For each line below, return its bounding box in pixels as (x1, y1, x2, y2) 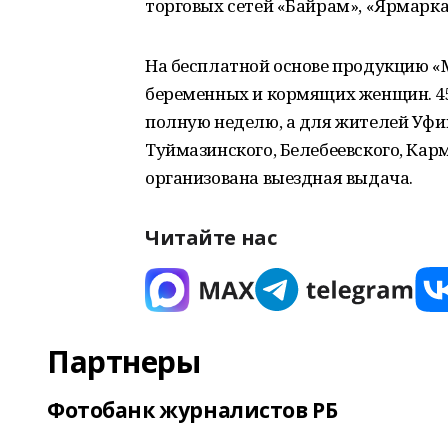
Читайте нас (145, 224, 277, 251)
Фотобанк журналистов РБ (47, 396, 338, 424)
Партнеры (47, 341, 201, 382)
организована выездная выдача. (145, 166, 413, 189)
